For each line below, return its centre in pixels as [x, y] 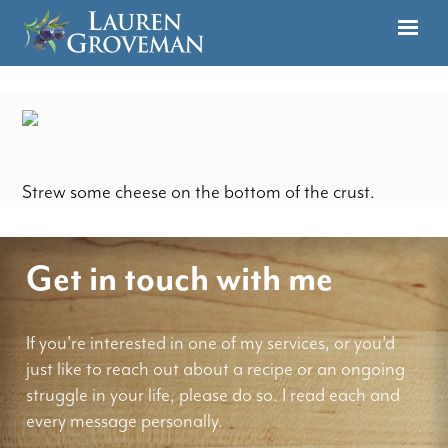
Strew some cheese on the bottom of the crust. [199, 192]
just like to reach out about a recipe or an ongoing [216, 369]
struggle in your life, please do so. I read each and [213, 395]
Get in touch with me [180, 279]
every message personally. [125, 421]
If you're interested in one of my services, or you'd [211, 343]
